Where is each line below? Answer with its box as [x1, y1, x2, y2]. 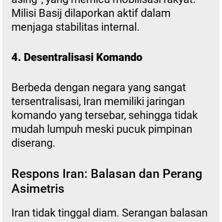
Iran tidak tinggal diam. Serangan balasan [11, 206, 208, 219]
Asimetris [11, 181, 64, 196]
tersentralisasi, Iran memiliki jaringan [11, 95, 185, 108]
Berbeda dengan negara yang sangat [11, 81, 186, 94]
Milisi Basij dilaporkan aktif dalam [11, 6, 170, 19]
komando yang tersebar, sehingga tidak [11, 109, 198, 121]
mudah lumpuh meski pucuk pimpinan [11, 122, 192, 135]
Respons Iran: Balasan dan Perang [11, 166, 202, 181]
